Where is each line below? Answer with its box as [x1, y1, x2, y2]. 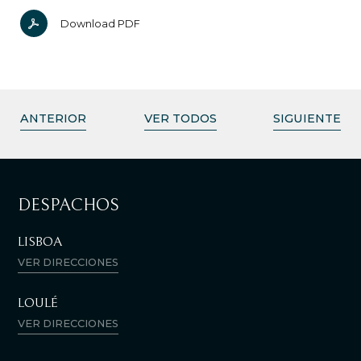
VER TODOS [143, 111, 217, 127]
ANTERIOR [20, 111, 86, 127]
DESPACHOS [18, 194, 120, 215]
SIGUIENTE [272, 111, 341, 127]
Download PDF [60, 17, 140, 30]
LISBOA [18, 234, 63, 250]
